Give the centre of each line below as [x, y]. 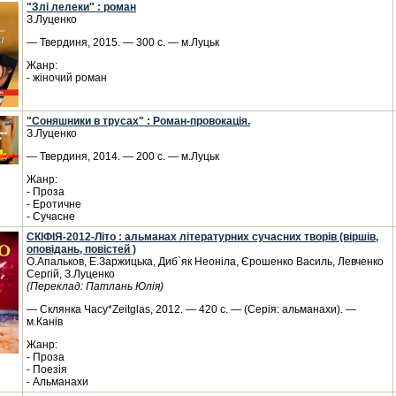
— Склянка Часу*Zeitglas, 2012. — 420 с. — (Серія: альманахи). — [191, 309]
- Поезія [47, 369]
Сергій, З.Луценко [71, 274]
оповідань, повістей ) [81, 249]
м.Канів [45, 322]
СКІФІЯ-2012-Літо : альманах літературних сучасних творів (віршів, [202, 237]
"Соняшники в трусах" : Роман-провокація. [138, 121]
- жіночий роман [67, 78]
